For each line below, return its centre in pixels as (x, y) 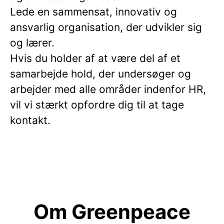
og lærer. (32, 43)
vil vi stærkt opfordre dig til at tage (97, 105)
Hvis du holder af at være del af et (95, 58)
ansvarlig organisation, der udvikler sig (106, 27)
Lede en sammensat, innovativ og (93, 12)
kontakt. (30, 120)
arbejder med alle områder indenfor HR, (108, 89)
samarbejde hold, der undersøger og (100, 74)
